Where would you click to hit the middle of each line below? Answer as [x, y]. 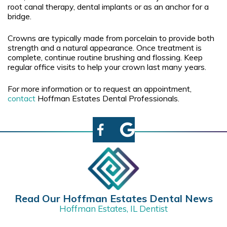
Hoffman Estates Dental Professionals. [107, 98]
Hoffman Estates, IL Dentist [113, 208]
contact [22, 98]
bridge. [20, 16]
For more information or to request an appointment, [100, 88]
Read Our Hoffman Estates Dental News [113, 198]
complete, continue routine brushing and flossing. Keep [105, 57]
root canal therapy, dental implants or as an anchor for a [108, 6]
